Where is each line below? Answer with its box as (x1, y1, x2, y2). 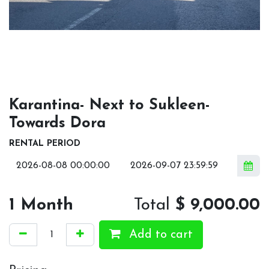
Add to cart (125, 228, 193, 241)
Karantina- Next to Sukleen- (9, 97, 210, 113)
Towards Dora (9, 115, 106, 131)
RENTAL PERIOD (9, 139, 80, 148)
